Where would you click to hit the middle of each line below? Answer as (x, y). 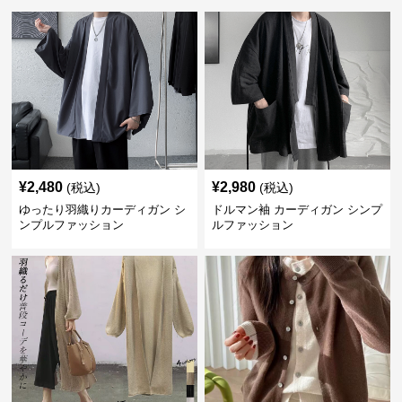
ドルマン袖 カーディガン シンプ (297, 210)
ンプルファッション (72, 225)
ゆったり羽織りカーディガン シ (103, 210)
